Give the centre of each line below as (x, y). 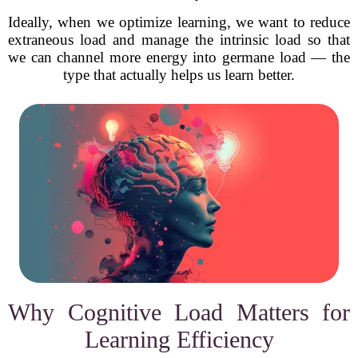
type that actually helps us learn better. (179, 75)
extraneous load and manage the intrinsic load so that (179, 40)
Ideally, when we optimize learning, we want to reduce (179, 22)
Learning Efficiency (179, 339)
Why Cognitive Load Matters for (179, 312)
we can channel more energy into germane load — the (179, 57)
